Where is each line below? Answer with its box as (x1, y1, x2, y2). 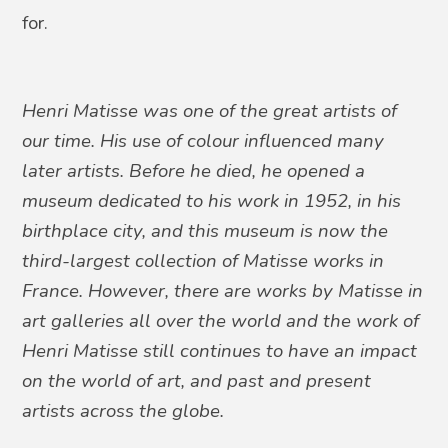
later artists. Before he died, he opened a (22, 158, 366, 184)
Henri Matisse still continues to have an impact (22, 338, 418, 364)
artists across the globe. (22, 398, 230, 424)
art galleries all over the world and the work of (22, 308, 420, 334)
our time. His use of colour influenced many (22, 128, 385, 154)
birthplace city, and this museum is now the (22, 218, 389, 244)
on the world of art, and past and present (22, 368, 372, 394)
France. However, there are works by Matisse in (22, 278, 424, 304)
